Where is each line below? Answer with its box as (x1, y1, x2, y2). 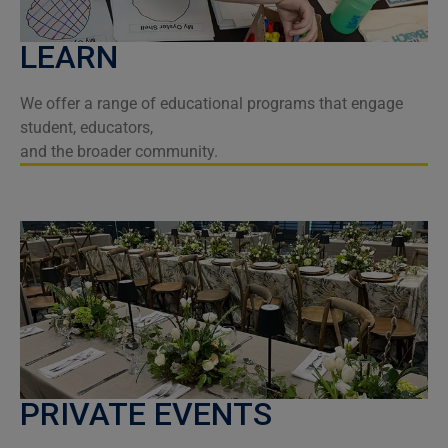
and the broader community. (20, 141, 218, 161)
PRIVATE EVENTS (20, 394, 272, 433)
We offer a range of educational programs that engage (20, 93, 403, 113)
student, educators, (20, 117, 153, 137)
